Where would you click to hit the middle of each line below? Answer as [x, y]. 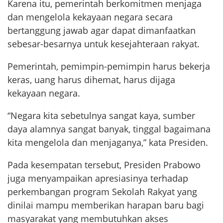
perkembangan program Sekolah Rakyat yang [102, 192]
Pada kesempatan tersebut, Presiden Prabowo [104, 165]
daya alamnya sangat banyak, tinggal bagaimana [109, 129]
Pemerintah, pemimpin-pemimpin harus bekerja [109, 66]
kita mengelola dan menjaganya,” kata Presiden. [108, 142]
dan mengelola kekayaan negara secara [90, 17]
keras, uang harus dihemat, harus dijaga [91, 80]
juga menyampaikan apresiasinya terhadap [98, 178]
